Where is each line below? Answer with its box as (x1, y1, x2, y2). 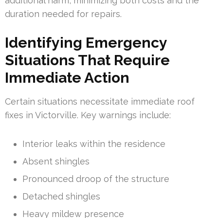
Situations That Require (5, 52, 170, 69)
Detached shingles (22, 191, 100, 202)
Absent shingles (22, 156, 90, 167)
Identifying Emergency (5, 34, 167, 52)
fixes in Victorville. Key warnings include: (5, 110, 171, 121)
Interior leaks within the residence (22, 139, 165, 149)
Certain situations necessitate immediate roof (5, 96, 195, 107)
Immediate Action (5, 69, 129, 87)
